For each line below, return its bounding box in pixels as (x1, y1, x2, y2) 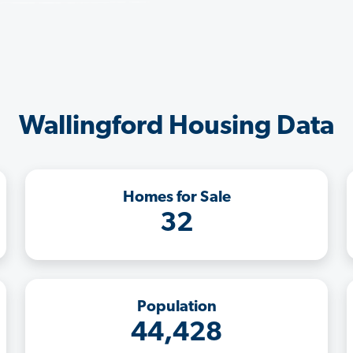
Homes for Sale (122, 189, 231, 206)
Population (136, 299, 217, 315)
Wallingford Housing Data (19, 113, 334, 141)
